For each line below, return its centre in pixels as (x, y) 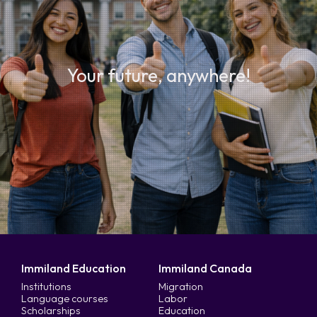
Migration (181, 286)
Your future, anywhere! (158, 75)
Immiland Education (74, 268)
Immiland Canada (205, 268)
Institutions (47, 286)
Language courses (65, 298)
